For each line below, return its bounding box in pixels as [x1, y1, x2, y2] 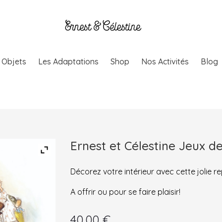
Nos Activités [141, 56, 189, 66]
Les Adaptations [38, 56, 99, 66]
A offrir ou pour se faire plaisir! [70, 187, 180, 197]
